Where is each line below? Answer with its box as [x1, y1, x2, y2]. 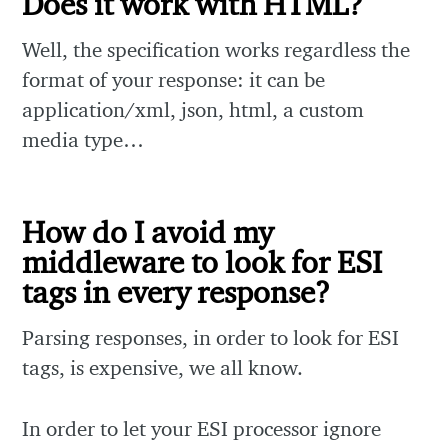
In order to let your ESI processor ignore [22, 416, 382, 442]
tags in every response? [22, 273, 331, 311]
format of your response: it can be [22, 66, 326, 92]
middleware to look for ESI [22, 243, 383, 281]
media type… [22, 126, 145, 152]
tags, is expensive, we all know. [22, 354, 304, 380]
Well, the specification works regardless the [22, 36, 411, 62]
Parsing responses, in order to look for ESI [22, 324, 400, 350]
